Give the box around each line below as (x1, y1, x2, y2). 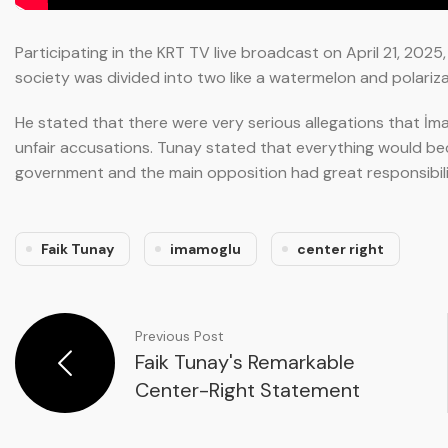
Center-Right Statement (135, 376, 360, 403)
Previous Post (135, 326, 224, 345)
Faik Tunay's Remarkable (135, 348, 355, 375)
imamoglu (170, 240, 241, 259)
